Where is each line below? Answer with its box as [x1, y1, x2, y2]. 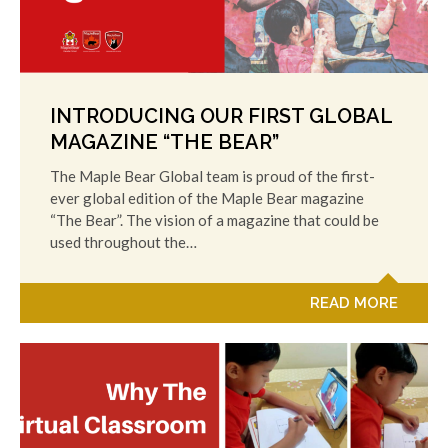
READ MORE [310, 293, 398, 312]
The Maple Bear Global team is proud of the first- [50, 166, 375, 185]
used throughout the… [50, 232, 197, 251]
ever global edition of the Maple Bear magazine [50, 188, 364, 207]
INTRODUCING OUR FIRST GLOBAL [50, 103, 392, 128]
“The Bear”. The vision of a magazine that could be [50, 210, 379, 229]
